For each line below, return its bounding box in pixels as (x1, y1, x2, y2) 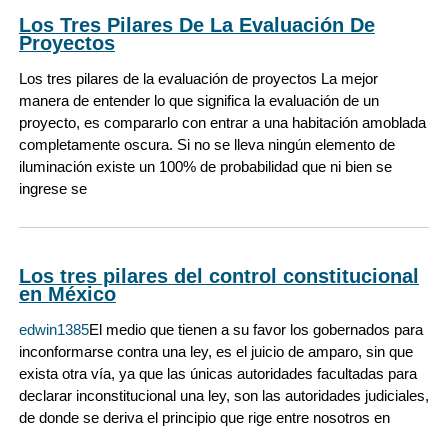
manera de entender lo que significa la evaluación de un (19, 92, 379, 110)
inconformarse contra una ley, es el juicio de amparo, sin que (19, 342, 413, 360)
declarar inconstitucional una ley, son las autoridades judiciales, (19, 386, 429, 404)
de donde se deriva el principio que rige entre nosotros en (19, 408, 390, 426)
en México (19, 282, 116, 305)
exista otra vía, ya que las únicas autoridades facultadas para (19, 364, 417, 382)
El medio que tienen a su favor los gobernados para (89, 320, 423, 338)
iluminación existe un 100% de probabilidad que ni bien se (19, 158, 392, 176)
